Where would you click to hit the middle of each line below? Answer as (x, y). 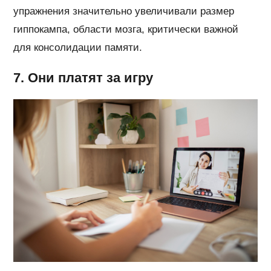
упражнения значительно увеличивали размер (124, 11)
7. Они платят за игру (83, 78)
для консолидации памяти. (78, 48)
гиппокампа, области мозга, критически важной (126, 30)
